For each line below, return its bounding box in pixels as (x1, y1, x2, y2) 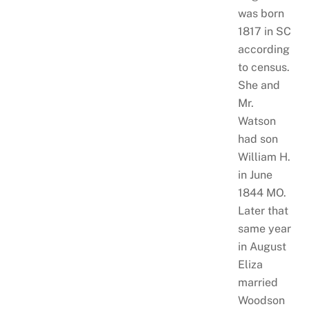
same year (237, 221, 291, 235)
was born (237, 6, 284, 20)
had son (237, 132, 278, 146)
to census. (237, 60, 292, 74)
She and (237, 78, 280, 92)
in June (237, 168, 272, 181)
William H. (237, 150, 290, 163)
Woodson (237, 293, 285, 307)
